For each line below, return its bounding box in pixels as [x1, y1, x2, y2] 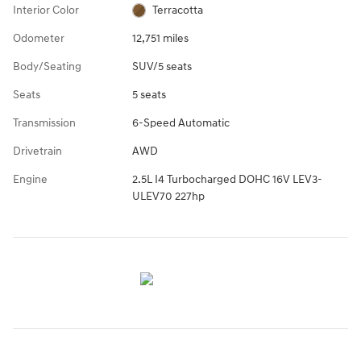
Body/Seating [13, 59, 81, 73]
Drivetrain [13, 143, 62, 158]
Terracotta [152, 2, 204, 17]
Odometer [13, 31, 64, 45]
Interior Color [13, 2, 79, 17]
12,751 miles [131, 31, 189, 45]
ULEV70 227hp [131, 189, 205, 203]
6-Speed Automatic [131, 115, 230, 130]
